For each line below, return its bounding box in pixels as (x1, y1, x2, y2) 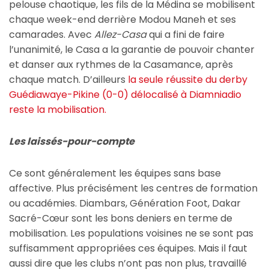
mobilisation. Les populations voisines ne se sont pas (9, 226, 253, 240)
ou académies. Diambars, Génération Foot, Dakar (9, 196, 241, 210)
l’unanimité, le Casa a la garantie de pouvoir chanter (9, 42, 255, 56)
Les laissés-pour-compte (9, 134, 136, 148)
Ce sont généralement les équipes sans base (9, 166, 221, 180)
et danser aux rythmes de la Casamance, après (9, 57, 233, 71)
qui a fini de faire (147, 27, 225, 41)
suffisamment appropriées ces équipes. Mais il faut (9, 241, 247, 255)
